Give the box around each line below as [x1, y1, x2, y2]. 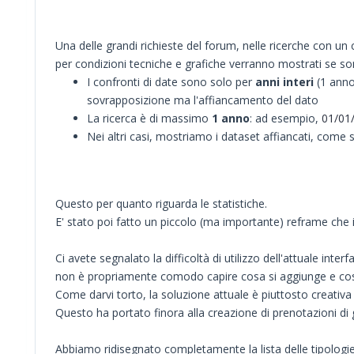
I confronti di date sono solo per [87, 74, 255, 90]
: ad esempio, [250, 111, 322, 126]
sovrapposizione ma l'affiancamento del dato [87, 92, 318, 108]
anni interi [255, 74, 314, 90]
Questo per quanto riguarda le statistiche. [55, 196, 267, 212]
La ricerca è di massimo [87, 111, 212, 126]
